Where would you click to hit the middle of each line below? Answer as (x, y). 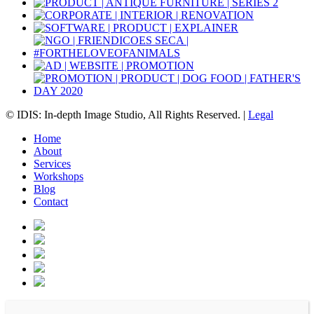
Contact (51, 202)
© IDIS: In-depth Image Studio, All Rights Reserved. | (127, 115)
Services (52, 164)
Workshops (59, 177)
